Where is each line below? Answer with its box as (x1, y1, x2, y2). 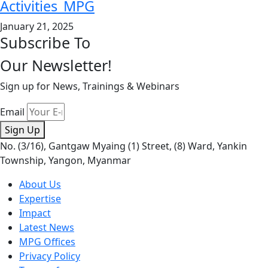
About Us (19, 177, 61, 191)
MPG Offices (19, 234, 75, 248)
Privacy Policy (19, 249, 80, 263)
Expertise (19, 191, 61, 205)
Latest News (19, 220, 74, 234)
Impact (19, 206, 51, 220)
